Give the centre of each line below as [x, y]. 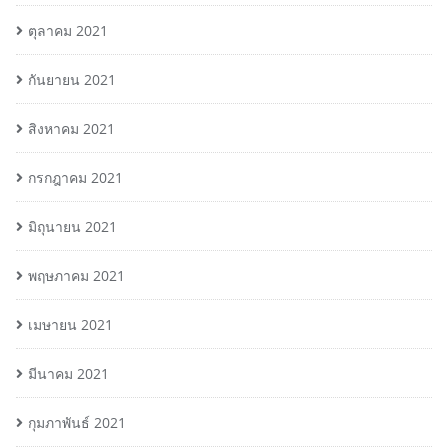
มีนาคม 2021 [68, 373]
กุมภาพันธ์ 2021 [77, 422]
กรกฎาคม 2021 [75, 177]
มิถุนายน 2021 [72, 226]
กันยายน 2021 [72, 79]
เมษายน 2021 [70, 324]
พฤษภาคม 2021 [76, 275]
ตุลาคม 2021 [68, 30]
